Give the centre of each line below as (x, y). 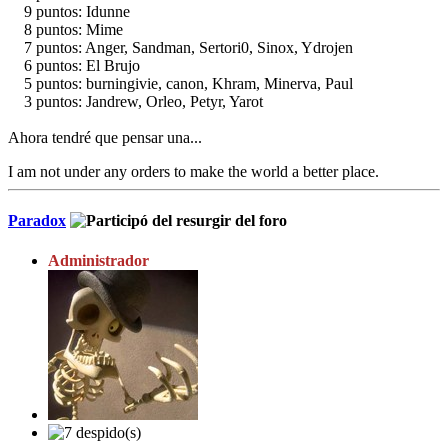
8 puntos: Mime (65, 30)
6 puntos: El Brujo (74, 66)
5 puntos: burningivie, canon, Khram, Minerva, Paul (180, 84)
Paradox (37, 221)
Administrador (98, 260)
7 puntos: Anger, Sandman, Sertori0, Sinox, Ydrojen (180, 48)
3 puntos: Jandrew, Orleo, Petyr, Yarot (135, 102)
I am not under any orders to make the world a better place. (193, 172)
